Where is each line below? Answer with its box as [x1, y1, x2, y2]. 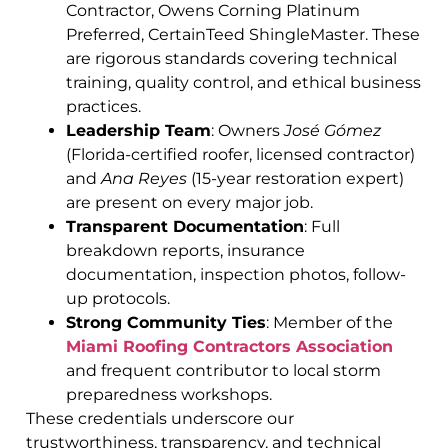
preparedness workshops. [66, 384, 272, 404]
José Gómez [284, 120, 381, 140]
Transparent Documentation [66, 216, 304, 236]
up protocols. [66, 288, 170, 308]
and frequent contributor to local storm [66, 360, 381, 380]
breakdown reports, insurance [66, 240, 305, 260]
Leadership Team [66, 120, 211, 140]
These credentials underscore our [26, 408, 294, 428]
